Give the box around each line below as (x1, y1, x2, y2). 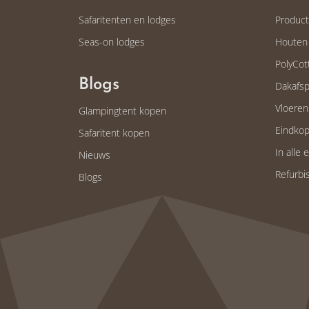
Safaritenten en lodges (79, 12, 176, 26)
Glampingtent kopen (79, 103, 166, 117)
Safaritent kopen (79, 126, 150, 139)
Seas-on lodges (79, 34, 145, 48)
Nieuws (79, 148, 110, 161)
